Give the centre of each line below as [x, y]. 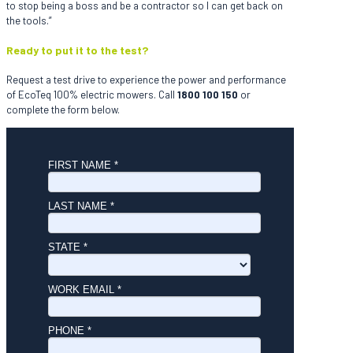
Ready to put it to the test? [77, 50]
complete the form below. [63, 109]
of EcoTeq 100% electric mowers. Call [92, 94]
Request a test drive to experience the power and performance [146, 79]
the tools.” [29, 20]
